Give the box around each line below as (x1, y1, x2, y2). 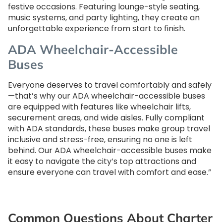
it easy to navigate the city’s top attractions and (8, 156, 196, 167)
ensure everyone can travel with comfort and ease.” (8, 166, 211, 178)
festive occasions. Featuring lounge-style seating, (8, 1, 200, 13)
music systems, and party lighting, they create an (8, 12, 200, 24)
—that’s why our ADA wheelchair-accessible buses (8, 90, 205, 102)
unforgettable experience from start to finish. (8, 23, 185, 35)
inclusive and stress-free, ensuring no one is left (8, 134, 192, 146)
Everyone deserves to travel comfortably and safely (8, 79, 212, 91)
